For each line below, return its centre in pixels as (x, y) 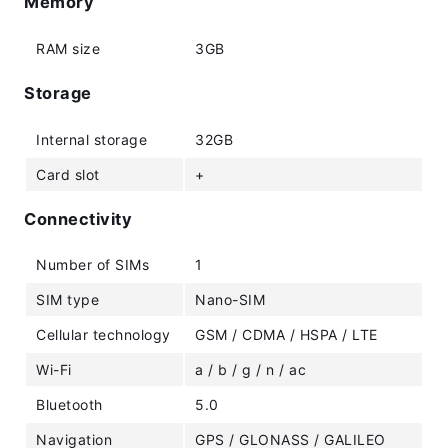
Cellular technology (103, 335)
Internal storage (91, 139)
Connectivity (78, 218)
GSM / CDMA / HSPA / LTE (286, 335)
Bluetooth (69, 405)
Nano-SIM (230, 300)
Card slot (68, 174)
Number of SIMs (92, 265)
